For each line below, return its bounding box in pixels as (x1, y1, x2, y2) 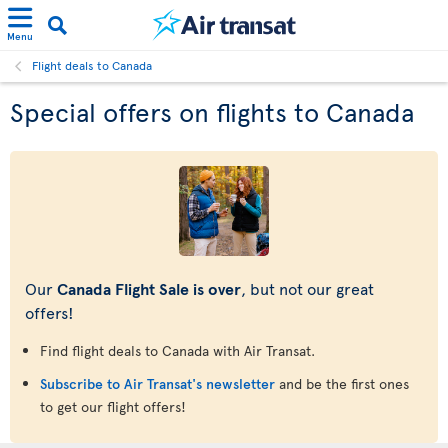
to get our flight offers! (40, 397, 186, 416)
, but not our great (241, 277, 374, 299)
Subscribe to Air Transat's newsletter (40, 374, 275, 393)
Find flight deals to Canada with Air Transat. (40, 341, 315, 360)
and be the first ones (275, 374, 409, 393)
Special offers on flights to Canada (10, 93, 414, 129)
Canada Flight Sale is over (57, 277, 241, 299)
